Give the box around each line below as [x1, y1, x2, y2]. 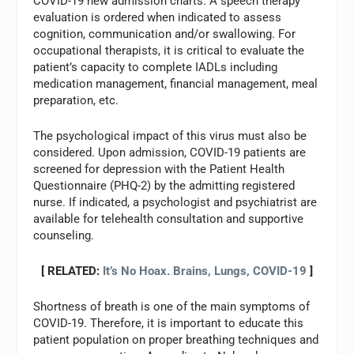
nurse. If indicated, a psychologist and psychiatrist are [33, 194, 318, 209]
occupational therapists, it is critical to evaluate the [33, 43, 305, 58]
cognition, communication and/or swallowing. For [33, 26, 296, 41]
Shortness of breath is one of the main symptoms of [33, 299, 311, 314]
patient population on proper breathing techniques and [33, 332, 319, 347]
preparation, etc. [33, 92, 122, 107]
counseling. [33, 228, 95, 243]
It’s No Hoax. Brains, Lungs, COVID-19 [103, 263, 307, 278]
